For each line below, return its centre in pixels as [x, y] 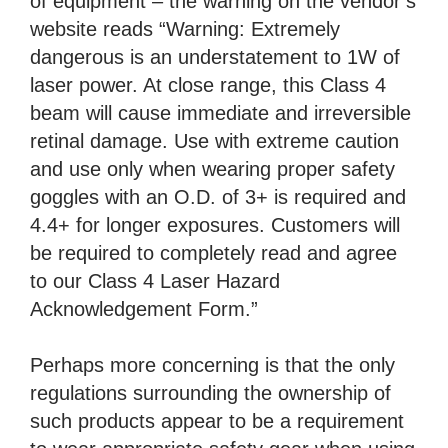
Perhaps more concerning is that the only [212, 365]
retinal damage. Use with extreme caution [214, 141]
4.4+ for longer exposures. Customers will [215, 225]
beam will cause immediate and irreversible [220, 113]
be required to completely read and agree [213, 253]
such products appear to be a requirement [217, 421]
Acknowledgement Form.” [144, 309]
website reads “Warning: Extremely [185, 29]
